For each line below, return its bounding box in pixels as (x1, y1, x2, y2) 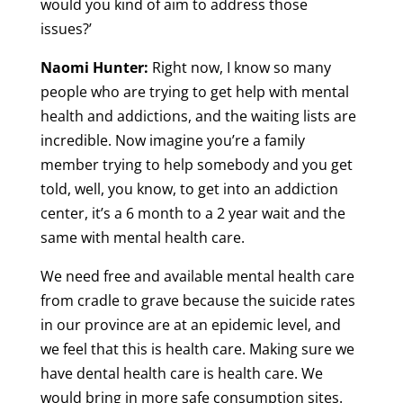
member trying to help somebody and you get (40, 155, 353, 175)
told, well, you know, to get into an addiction (40, 179, 338, 200)
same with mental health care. (40, 228, 245, 248)
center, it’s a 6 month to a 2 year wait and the (40, 203, 345, 224)
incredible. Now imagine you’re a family (40, 130, 305, 151)
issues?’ (40, 19, 92, 40)
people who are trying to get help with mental (40, 82, 349, 103)
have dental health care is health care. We (40, 363, 323, 384)
